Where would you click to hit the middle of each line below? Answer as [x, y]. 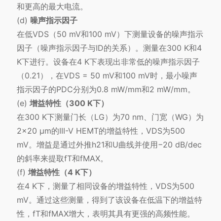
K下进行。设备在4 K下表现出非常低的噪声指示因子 [108, 61]
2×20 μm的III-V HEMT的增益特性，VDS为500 [101, 130]
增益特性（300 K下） [69, 103]
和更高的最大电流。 [52, 6]
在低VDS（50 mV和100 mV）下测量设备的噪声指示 [110, 34]
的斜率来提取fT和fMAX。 [62, 158]
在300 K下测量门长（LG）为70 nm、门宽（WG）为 [110, 117]
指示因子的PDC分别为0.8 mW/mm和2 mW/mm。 [106, 89]
